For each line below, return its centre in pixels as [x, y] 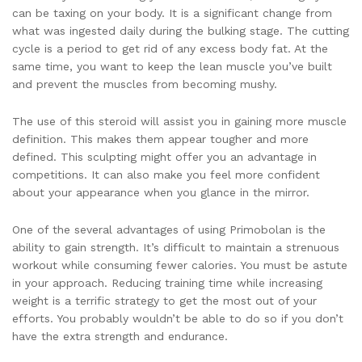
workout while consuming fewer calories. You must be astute [180, 265]
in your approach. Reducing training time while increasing [167, 282]
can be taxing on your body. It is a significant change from [172, 13]
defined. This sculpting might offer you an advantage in [164, 156]
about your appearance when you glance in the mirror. [161, 192]
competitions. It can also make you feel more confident [166, 174]
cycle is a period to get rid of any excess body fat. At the [170, 48]
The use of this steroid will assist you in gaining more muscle [179, 121]
